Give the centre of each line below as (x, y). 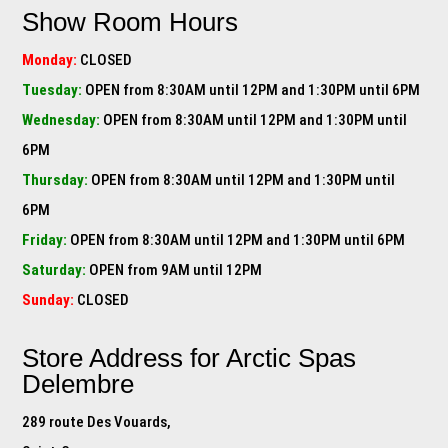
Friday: (45, 240)
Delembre (78, 384)
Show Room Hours (130, 22)
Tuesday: (52, 90)
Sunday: (48, 300)
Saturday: (54, 270)
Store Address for (124, 358)
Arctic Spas (291, 358)
